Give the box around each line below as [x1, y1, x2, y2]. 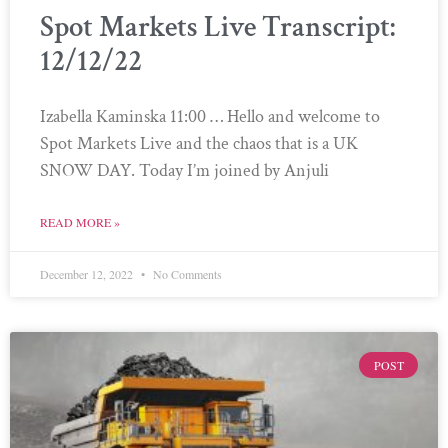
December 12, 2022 [40, 265, 136, 282]
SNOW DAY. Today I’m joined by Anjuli [40, 158, 329, 182]
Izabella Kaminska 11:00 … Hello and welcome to [40, 104, 380, 128]
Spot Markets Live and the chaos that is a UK [40, 131, 358, 155]
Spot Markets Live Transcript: [40, 7, 395, 46]
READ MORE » [40, 213, 120, 230]
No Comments [150, 265, 222, 282]
